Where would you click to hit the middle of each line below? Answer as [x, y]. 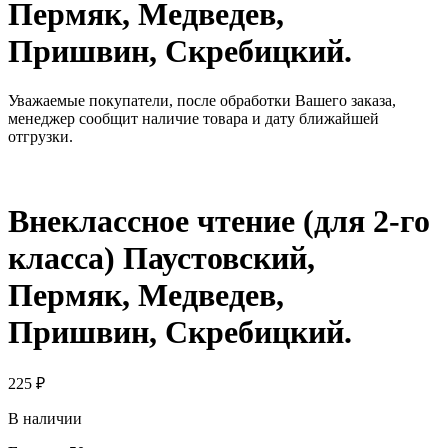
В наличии [45, 419]
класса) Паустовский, [161, 258]
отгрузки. [40, 136]
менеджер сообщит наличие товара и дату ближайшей [193, 118]
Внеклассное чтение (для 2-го [219, 221]
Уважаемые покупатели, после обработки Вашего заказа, [202, 100]
